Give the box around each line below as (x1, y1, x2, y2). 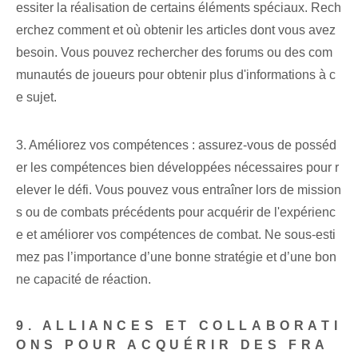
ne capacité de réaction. (16, 272, 151, 287)
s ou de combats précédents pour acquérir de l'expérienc (16, 205, 336, 220)
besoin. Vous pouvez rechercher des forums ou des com (16, 46, 332, 60)
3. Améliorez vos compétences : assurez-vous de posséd (16, 138, 336, 153)
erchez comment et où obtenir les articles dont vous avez (16, 23, 336, 38)
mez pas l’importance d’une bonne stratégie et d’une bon (16, 250, 336, 265)
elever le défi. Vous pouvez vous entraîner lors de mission (16, 183, 341, 197)
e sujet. (16, 90, 57, 105)
